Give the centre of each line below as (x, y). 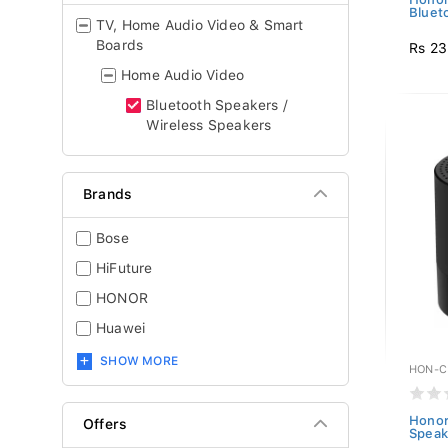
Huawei (121, 328)
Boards (120, 45)
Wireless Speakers (209, 125)
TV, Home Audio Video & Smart (200, 25)
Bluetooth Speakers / (217, 105)
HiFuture (124, 268)
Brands (108, 194)
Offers (105, 424)
